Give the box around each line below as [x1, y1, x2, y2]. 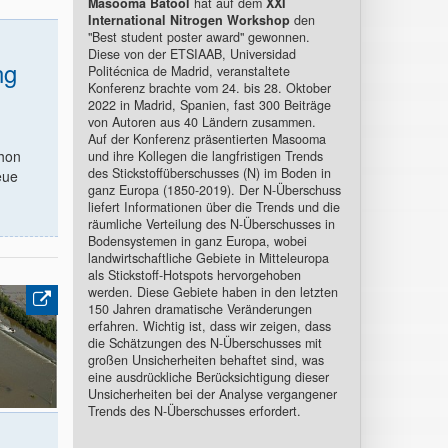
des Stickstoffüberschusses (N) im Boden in [87, 163, 331, 182]
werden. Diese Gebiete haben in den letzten [87, 282, 338, 301]
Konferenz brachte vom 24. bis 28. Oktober [87, 78, 331, 97]
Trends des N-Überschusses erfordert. [87, 401, 301, 420]
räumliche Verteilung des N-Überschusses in [87, 214, 335, 233]
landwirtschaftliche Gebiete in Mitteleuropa [87, 248, 329, 267]
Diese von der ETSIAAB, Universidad [87, 44, 296, 63]
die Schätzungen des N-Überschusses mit [87, 333, 322, 352]
